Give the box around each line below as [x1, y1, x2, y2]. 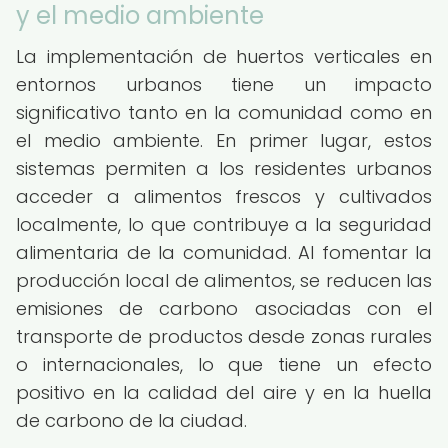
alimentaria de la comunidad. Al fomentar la [16, 240, 432, 265]
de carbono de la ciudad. [16, 408, 247, 433]
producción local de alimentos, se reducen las [16, 268, 432, 293]
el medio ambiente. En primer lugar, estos [16, 128, 432, 153]
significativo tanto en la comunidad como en [16, 100, 432, 125]
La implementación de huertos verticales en [16, 44, 432, 69]
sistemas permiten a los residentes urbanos [16, 156, 432, 181]
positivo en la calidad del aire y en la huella [16, 380, 432, 405]
